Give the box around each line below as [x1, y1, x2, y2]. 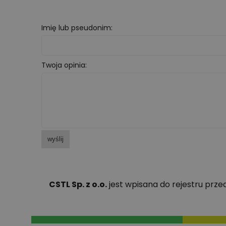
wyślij [47, 135, 64, 143]
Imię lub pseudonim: [41, 22, 112, 33]
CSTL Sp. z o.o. [49, 178, 107, 190]
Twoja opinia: [41, 60, 87, 70]
